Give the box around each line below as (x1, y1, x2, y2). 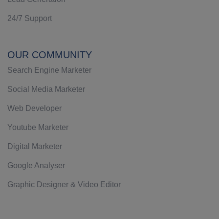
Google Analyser (7, 161, 65, 170)
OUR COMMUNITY (7, 49, 92, 60)
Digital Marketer (7, 142, 62, 151)
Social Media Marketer (7, 85, 85, 93)
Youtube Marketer (7, 123, 68, 131)
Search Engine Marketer (7, 66, 91, 74)
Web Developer (7, 104, 62, 112)
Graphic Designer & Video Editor (7, 180, 121, 189)
